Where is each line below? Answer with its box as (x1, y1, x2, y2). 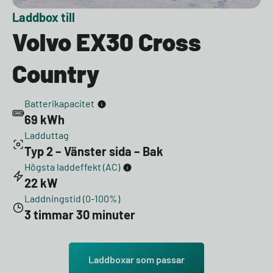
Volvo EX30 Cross (12, 26, 201, 56)
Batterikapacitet (24, 97, 94, 109)
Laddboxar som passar (88, 253, 185, 265)
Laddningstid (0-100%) (24, 192, 120, 204)
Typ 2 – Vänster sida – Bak (24, 143, 163, 158)
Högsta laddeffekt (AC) (24, 160, 120, 172)
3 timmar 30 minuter (24, 207, 135, 222)
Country (12, 58, 99, 88)
